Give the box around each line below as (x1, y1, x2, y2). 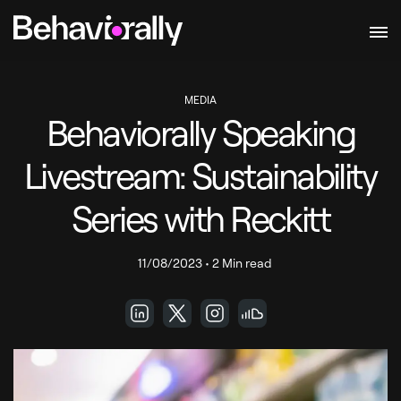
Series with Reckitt (71, 195, 330, 241)
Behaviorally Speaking (46, 109, 355, 155)
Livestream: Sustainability (23, 152, 378, 198)
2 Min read (212, 255, 272, 270)
